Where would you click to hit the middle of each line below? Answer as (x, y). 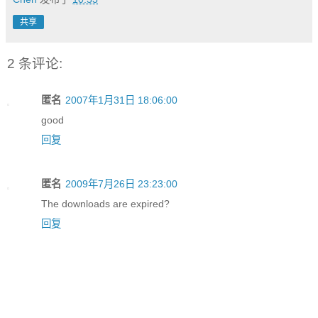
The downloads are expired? (105, 204)
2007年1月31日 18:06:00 (121, 100)
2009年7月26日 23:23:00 (121, 184)
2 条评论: (35, 63)
